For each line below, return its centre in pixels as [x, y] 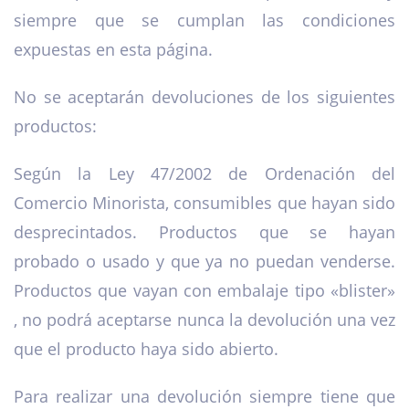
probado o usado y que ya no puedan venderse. [204, 262]
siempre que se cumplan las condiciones [204, 21]
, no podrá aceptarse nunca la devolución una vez [204, 320]
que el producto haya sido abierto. [146, 349]
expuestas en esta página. [113, 50]
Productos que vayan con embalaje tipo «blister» [204, 291]
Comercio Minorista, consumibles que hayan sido [204, 203]
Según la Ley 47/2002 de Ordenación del [204, 174]
